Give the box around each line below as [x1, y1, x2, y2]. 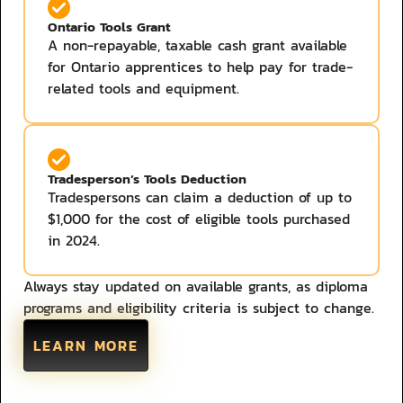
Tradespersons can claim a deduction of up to [48, 186, 352, 208]
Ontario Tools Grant [48, 15, 171, 37]
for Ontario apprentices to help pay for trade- [48, 56, 353, 77]
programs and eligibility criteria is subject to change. [23, 297, 374, 318]
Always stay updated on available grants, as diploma [23, 275, 368, 297]
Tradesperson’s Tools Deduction [48, 167, 246, 189]
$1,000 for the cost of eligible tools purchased [48, 208, 350, 229]
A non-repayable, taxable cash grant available [48, 34, 347, 56]
